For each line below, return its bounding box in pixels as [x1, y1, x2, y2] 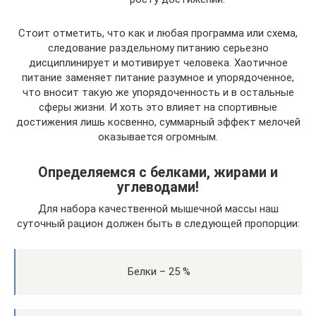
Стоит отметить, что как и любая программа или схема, [18, 27, 298, 39]
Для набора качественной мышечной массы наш [37, 202, 279, 215]
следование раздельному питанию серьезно [47, 42, 269, 54]
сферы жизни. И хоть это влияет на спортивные [39, 101, 277, 114]
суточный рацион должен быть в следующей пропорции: [16, 217, 300, 230]
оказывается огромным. [98, 130, 218, 143]
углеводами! [117, 179, 199, 196]
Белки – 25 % [127, 265, 190, 278]
